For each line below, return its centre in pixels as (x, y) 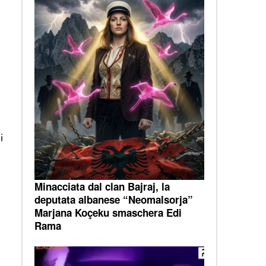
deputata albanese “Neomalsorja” (113, 199)
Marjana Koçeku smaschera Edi (108, 212)
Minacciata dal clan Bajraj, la (102, 186)
